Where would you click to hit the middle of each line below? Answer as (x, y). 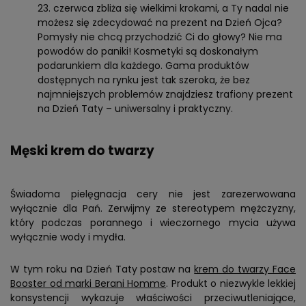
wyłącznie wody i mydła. (68, 237)
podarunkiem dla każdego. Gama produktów (143, 66)
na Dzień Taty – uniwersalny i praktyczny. (135, 109)
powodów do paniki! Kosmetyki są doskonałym (148, 52)
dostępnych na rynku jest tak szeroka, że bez (144, 80)
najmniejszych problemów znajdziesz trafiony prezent (165, 95)
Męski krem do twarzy (82, 151)
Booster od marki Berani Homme (88, 284)
